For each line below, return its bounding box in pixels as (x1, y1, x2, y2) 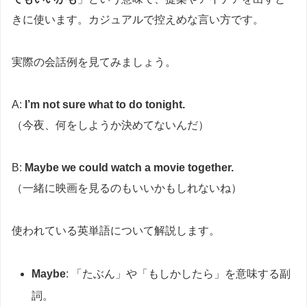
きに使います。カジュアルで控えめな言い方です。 (12, 14, 264, 26)
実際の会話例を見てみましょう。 (12, 56, 176, 69)
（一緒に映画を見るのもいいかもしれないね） (12, 182, 242, 195)
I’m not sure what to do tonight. (25, 99, 185, 111)
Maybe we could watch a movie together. (25, 162, 234, 174)
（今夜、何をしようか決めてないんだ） (12, 119, 209, 132)
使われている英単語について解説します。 (12, 225, 220, 237)
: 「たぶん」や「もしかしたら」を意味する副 (66, 268, 291, 280)
